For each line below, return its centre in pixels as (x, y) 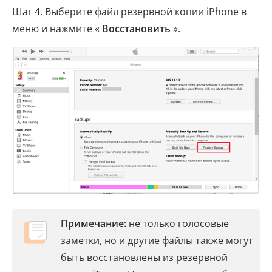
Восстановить (136, 29)
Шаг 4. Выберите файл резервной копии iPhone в (129, 12)
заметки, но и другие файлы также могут (157, 241)
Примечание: (93, 224)
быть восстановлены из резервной (144, 258)
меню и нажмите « (57, 29)
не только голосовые (178, 224)
